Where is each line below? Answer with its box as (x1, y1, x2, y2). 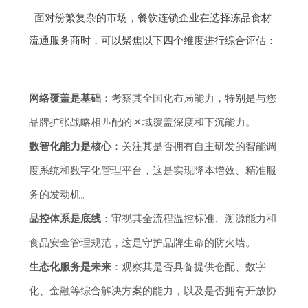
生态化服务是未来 (29, 260, 112, 273)
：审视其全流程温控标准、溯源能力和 (101, 212, 277, 225)
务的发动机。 (29, 188, 91, 201)
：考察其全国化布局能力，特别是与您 (101, 91, 277, 104)
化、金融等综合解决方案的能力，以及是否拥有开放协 (29, 284, 277, 297)
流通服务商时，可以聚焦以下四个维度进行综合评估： (29, 34, 277, 47)
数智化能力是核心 (29, 140, 112, 153)
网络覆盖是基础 (29, 91, 102, 104)
